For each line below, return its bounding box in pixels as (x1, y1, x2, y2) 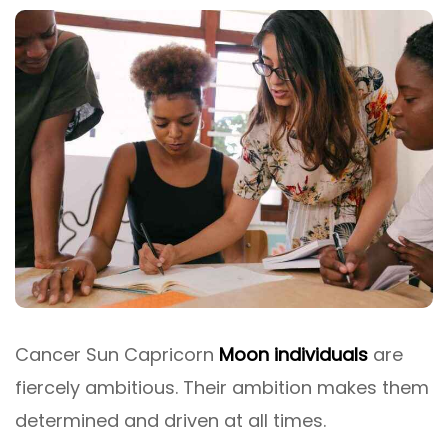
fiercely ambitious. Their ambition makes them (15, 374, 429, 400)
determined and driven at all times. (15, 407, 326, 433)
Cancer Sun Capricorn (15, 341, 219, 367)
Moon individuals (219, 341, 368, 367)
